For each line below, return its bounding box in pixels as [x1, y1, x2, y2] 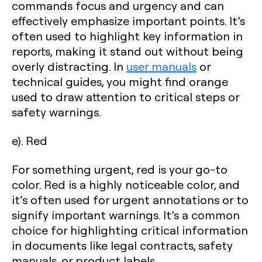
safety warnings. [12, 104, 101, 119]
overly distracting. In [12, 58, 126, 74]
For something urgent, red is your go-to [12, 161, 227, 177]
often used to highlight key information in [12, 27, 243, 43]
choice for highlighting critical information [12, 222, 248, 237]
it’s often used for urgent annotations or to [12, 191, 249, 207]
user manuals [126, 58, 196, 74]
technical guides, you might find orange [12, 73, 228, 89]
